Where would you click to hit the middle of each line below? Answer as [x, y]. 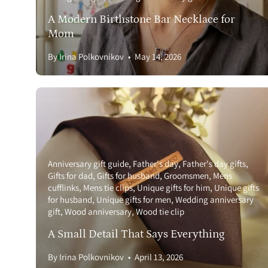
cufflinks [63, 188]
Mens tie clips [108, 188]
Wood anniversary [98, 212]
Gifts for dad [70, 176]
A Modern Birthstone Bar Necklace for [141, 19]
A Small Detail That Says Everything [136, 234]
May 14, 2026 [158, 56]
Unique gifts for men [134, 200]
